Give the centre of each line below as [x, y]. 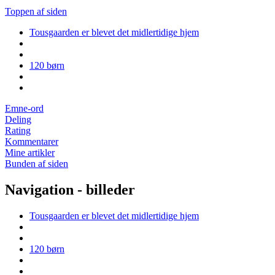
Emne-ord [24, 109]
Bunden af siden [37, 164]
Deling [18, 120]
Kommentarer [32, 142]
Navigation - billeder [70, 190]
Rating [18, 131]
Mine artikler [30, 153]
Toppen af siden [36, 12]
